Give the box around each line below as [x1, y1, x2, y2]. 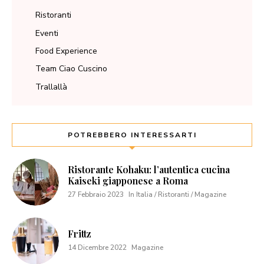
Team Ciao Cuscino [35, 63, 107, 75]
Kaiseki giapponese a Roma [68, 174, 188, 187]
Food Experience [35, 45, 97, 57]
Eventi [35, 27, 58, 39]
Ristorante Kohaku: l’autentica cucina [68, 163, 230, 176]
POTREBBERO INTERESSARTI [67, 130, 197, 140]
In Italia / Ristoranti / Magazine [128, 189, 226, 199]
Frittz [68, 227, 91, 240]
